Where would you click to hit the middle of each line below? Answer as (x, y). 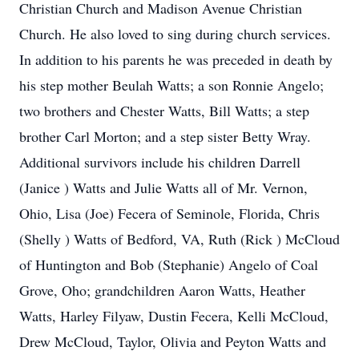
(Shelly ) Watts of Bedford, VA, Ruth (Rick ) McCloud (179, 239)
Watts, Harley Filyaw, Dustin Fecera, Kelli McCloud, (174, 316)
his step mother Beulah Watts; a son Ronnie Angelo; (171, 85)
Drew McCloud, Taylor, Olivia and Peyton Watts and (173, 341)
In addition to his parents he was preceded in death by (176, 59)
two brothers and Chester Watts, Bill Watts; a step (164, 111)
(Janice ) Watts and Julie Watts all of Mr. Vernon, (163, 188)
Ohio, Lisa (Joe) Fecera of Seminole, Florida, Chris (169, 213)
